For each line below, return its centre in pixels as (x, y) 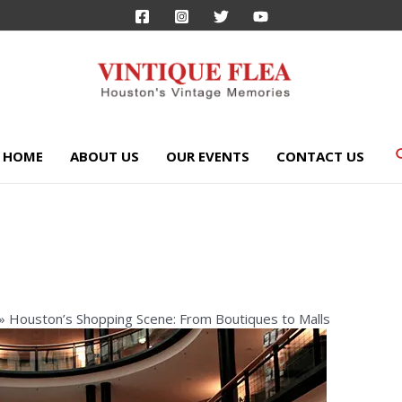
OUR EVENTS (208, 156)
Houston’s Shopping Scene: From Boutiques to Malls (170, 319)
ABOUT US (105, 156)
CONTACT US (321, 156)
